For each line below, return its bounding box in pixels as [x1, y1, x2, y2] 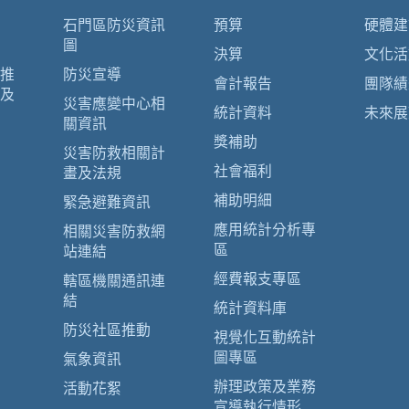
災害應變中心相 [63, 96, 165, 111]
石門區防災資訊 [63, 17, 165, 33]
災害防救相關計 [63, 145, 165, 161]
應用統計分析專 [214, 222, 316, 237]
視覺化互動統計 [214, 330, 316, 345]
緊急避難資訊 [63, 194, 151, 210]
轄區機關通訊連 [63, 273, 165, 288]
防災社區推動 [63, 322, 151, 338]
